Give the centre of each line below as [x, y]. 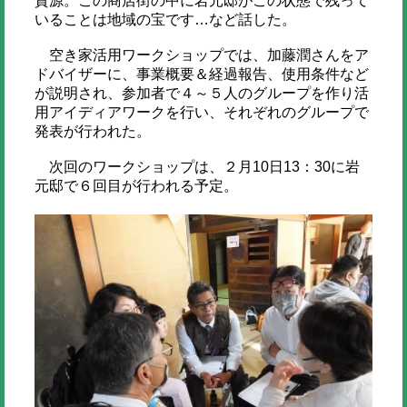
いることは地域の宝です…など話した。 [165, 19]
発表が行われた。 [92, 131]
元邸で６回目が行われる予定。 [136, 185]
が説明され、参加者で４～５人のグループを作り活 [201, 93]
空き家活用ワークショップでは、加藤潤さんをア [201, 55]
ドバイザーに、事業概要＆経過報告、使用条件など [201, 74]
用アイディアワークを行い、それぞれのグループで [201, 112]
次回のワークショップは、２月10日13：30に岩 [197, 166]
